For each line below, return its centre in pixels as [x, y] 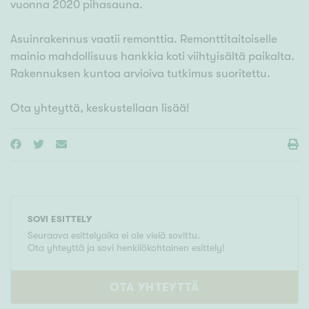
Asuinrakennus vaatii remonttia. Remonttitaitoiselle [144, 39]
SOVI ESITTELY [60, 219]
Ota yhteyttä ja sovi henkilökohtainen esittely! [126, 248]
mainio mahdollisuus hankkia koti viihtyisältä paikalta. [152, 57]
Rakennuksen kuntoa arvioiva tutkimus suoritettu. [140, 74]
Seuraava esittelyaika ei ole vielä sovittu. [114, 236]
